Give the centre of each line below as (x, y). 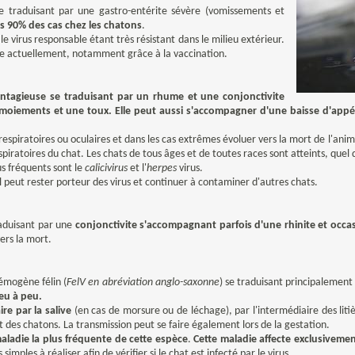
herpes (162, 168)
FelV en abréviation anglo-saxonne (143, 282)
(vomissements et (243, 11)
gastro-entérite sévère (150, 11)
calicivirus (106, 168)
